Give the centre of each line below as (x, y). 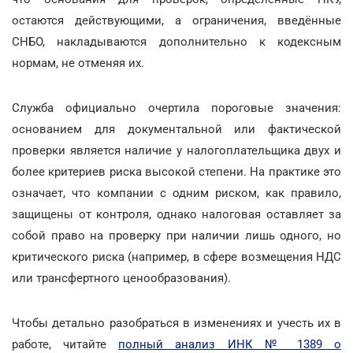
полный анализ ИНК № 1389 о (230, 344)
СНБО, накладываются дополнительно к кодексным (176, 41)
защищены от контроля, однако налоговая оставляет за (176, 214)
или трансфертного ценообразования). (121, 278)
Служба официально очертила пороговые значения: (176, 108)
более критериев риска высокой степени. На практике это (176, 171)
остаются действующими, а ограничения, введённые (176, 20)
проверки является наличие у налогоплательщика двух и (176, 150)
